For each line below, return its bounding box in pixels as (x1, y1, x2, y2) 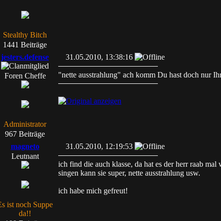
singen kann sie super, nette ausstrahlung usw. (58, 169, 200, 177)
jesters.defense (1, 53, 49, 61)
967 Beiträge (5, 130, 45, 138)
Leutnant (11, 152, 39, 160)
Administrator (3, 120, 46, 128)
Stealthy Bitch (3, 31, 47, 39)
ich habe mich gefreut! (58, 186, 128, 195)
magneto (10, 142, 39, 150)
